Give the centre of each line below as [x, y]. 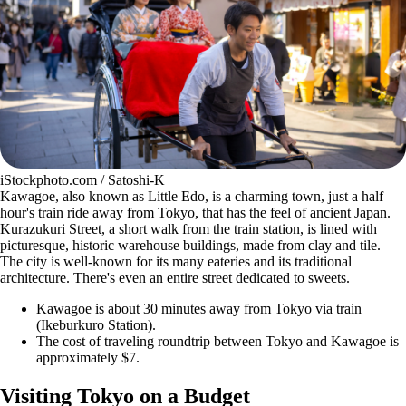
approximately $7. [88, 358]
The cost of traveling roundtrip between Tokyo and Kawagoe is [217, 342]
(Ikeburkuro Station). [96, 325]
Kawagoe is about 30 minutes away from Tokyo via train [199, 309]
